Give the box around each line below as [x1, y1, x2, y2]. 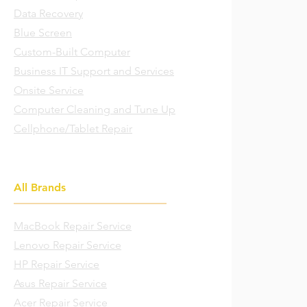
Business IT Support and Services [14, 64, 174, 77]
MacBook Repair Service [14, 219, 132, 232]
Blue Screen [14, 26, 72, 39]
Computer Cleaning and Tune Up [14, 103, 175, 116]
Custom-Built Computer [14, 45, 130, 58]
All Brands [14, 181, 66, 194]
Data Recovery [14, 7, 83, 20]
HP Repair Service [14, 258, 99, 271]
